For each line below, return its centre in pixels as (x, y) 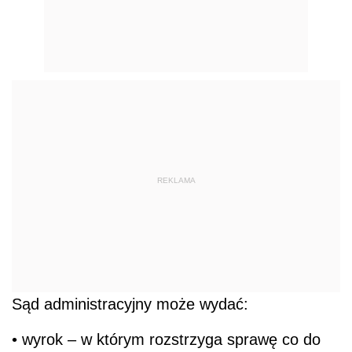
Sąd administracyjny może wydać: (130, 304)
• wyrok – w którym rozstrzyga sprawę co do (166, 339)
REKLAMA (176, 180)
